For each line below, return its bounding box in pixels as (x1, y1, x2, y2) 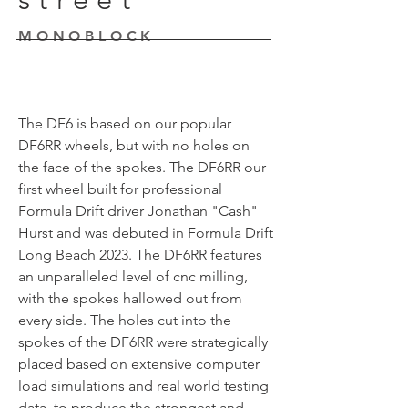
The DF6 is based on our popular (18, 115, 231, 132)
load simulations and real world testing (18, 377, 269, 394)
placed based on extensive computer (18, 355, 260, 372)
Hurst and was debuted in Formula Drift (18, 224, 273, 241)
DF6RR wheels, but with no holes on (18, 137, 250, 154)
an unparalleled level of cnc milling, (18, 268, 248, 285)
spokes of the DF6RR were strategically (18, 333, 268, 351)
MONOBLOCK (18, 27, 156, 45)
